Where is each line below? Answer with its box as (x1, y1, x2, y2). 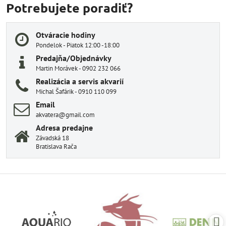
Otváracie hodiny (36, 30, 95, 40)
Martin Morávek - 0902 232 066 (36, 64, 121, 73)
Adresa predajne (36, 123, 93, 133)
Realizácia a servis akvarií (36, 76, 124, 86)
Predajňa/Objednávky (36, 53, 111, 63)
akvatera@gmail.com (36, 110, 95, 119)
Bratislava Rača (36, 142, 77, 151)
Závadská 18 (36, 134, 69, 142)
